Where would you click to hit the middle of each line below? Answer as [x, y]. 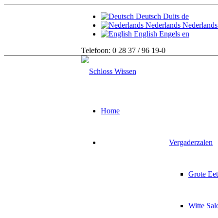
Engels [170, 34]
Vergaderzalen [191, 142]
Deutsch [148, 16]
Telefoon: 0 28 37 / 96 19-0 [123, 50]
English [145, 34]
